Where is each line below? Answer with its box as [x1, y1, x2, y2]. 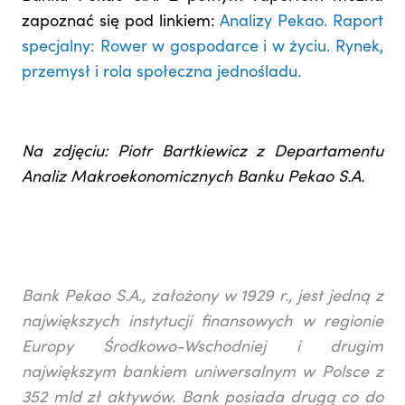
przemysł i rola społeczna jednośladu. [22, 64, 301, 81]
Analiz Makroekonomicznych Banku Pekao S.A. [22, 169, 364, 186]
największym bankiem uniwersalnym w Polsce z [22, 364, 383, 381]
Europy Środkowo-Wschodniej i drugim [22, 339, 383, 356]
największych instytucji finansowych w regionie [22, 314, 383, 331]
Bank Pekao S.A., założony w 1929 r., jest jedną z [22, 288, 383, 306]
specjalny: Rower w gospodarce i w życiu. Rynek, [22, 39, 383, 56]
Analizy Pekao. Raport [220, 14, 384, 31]
